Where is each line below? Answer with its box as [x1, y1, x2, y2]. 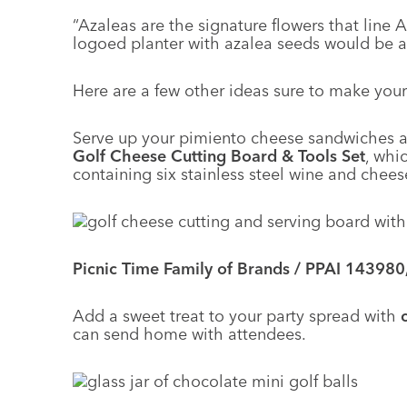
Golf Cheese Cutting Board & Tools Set [73, 145, 365, 166]
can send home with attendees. [73, 323, 306, 344]
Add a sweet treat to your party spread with [73, 305, 401, 326]
